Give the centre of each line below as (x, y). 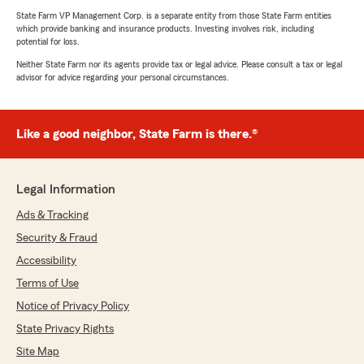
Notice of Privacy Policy (73, 307)
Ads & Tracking (52, 216)
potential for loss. (48, 42)
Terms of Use (48, 284)
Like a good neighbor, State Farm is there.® (137, 134)
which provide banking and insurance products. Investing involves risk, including (165, 29)
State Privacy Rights (65, 329)
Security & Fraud (57, 238)
